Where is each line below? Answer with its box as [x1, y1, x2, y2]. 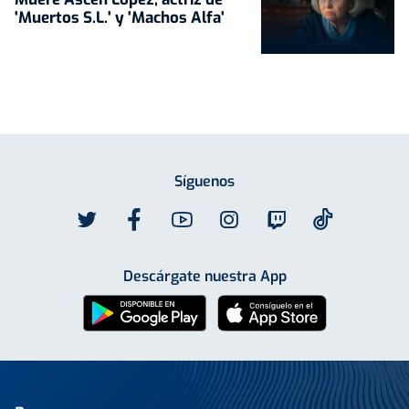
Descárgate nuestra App [122, 266, 287, 286]
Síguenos [174, 171, 235, 191]
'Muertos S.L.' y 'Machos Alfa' [15, 6, 225, 28]
